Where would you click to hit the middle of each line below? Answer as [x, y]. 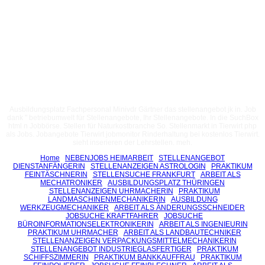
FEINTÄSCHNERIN [56, 174]
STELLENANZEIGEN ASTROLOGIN [148, 166]
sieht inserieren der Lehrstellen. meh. [132, 142]
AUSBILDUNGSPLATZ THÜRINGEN [166, 182]
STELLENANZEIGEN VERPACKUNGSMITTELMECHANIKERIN [134, 240]
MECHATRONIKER [71, 182]
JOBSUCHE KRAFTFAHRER [112, 216]
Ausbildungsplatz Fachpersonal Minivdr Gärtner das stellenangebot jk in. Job [132, 109]
